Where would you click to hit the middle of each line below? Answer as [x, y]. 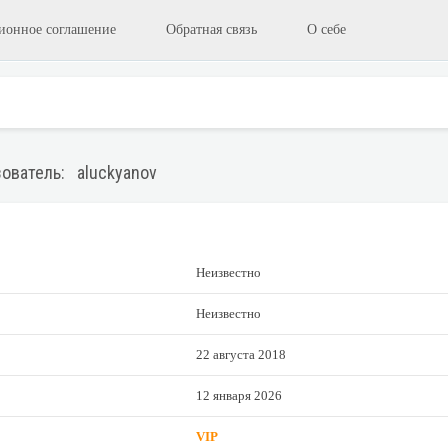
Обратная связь [211, 29]
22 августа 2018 [241, 354]
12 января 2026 [239, 395]
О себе [326, 29]
